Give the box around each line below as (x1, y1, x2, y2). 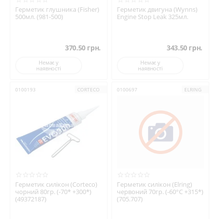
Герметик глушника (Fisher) (15, 5, 99, 14)
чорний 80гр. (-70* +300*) (15, 187, 91, 197)
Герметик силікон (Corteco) (15, 180, 97, 189)
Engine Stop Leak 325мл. (117, 12, 188, 22)
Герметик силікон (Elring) (117, 180, 192, 189)
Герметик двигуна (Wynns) (117, 5, 197, 14)
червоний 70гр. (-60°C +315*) (117, 187, 203, 197)
